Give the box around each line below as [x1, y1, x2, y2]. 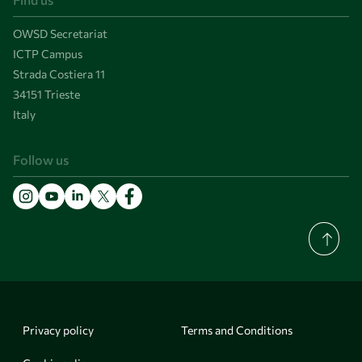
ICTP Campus [13, 47, 82, 61]
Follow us [13, 152, 69, 168]
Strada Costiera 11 [13, 67, 105, 82]
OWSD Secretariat [13, 27, 107, 41]
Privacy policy [23, 323, 94, 338]
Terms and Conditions [181, 323, 293, 338]
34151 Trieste [13, 87, 80, 102]
